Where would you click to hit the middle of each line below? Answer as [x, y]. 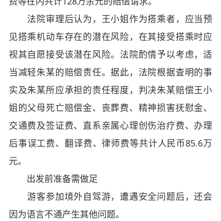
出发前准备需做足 [53, 178]
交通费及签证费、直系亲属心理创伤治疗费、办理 [110, 125]
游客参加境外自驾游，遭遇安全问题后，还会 [110, 196]
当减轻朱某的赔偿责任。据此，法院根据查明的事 [110, 72]
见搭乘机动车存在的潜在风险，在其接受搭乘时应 [110, 36]
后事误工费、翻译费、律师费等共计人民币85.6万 [110, 143]
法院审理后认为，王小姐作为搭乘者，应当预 [110, 18]
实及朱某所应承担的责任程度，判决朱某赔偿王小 [110, 90]
